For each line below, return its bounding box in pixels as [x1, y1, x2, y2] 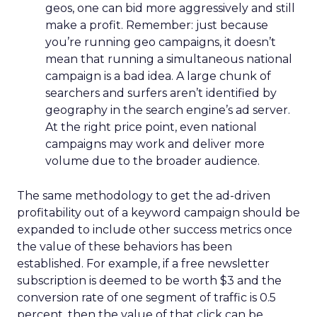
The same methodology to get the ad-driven [17, 189, 270, 202]
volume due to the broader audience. [45, 154, 260, 168]
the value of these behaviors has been [17, 240, 232, 253]
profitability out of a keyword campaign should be [17, 206, 300, 219]
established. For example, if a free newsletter [17, 257, 270, 270]
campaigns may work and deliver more [45, 137, 265, 151]
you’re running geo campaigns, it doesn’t [45, 35, 276, 49]
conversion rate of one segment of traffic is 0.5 [17, 291, 276, 304]
